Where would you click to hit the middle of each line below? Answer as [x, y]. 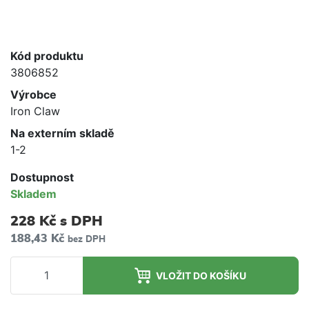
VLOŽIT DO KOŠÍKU [201, 275]
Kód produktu [47, 56]
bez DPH [87, 239]
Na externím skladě [62, 133]
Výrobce [33, 94]
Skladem [33, 193]
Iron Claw [35, 111]
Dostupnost [42, 177]
